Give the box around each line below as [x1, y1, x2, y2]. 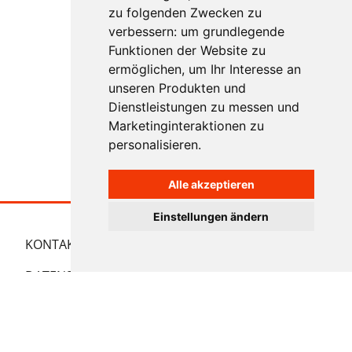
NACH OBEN [233, 330, 308, 348]
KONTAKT [25, 236, 82, 254]
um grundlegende [180, 24, 284, 39]
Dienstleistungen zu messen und [108, 99, 299, 115]
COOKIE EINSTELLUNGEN [25, 299, 171, 317]
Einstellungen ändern [153, 210, 269, 223]
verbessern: [108, 24, 181, 39]
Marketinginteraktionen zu [108, 118, 264, 134]
